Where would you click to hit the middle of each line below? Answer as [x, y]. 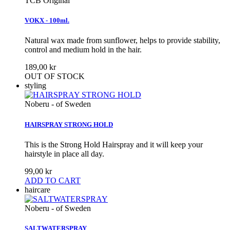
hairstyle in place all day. [64, 154]
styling [35, 86]
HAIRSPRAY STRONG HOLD [69, 124]
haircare [37, 189]
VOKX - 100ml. [47, 21]
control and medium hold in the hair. [84, 50]
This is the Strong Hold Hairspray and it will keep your [114, 144]
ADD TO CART [53, 180]
